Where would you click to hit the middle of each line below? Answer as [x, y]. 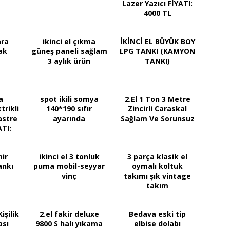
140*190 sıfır [69, 108]
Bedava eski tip [157, 214]
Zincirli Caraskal [157, 108]
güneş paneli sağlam [69, 51]
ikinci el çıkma [69, 41]
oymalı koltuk [157, 166]
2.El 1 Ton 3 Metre [157, 99]
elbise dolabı [157, 223]
